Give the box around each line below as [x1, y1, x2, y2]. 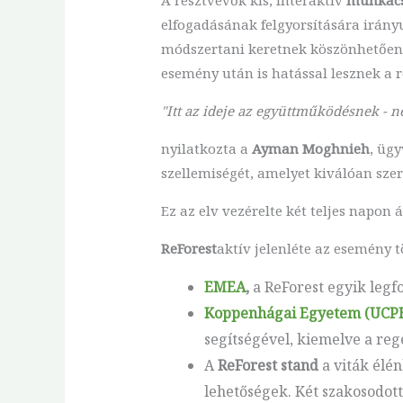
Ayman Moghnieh [251, 139, 370, 157]
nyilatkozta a [160, 139, 252, 157]
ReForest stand [217, 354, 318, 375]
